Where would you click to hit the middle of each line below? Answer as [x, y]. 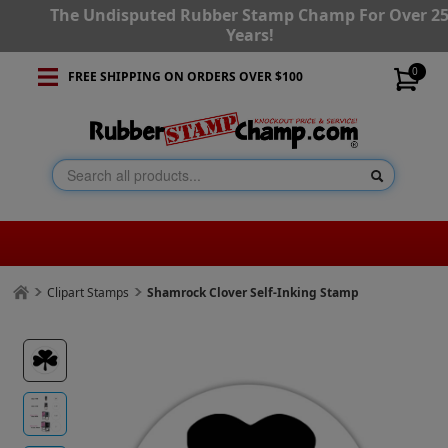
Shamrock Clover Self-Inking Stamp [253, 293]
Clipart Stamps [88, 293]
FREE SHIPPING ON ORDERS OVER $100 [185, 76]
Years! [249, 35]
